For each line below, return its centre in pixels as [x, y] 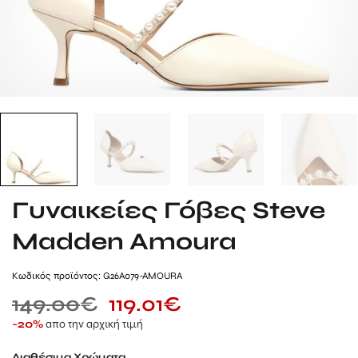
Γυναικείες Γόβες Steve [169, 210]
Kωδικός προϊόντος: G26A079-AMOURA [97, 276]
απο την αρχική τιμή [94, 323]
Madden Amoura [124, 241]
